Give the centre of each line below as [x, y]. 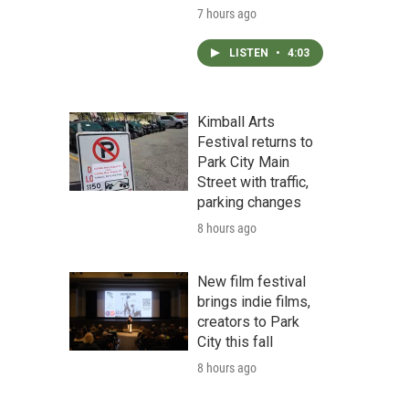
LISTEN [250, 53]
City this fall [235, 342]
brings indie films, [254, 302]
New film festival [252, 282]
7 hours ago [227, 14]
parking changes [249, 202]
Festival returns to [255, 142]
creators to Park [248, 322]
